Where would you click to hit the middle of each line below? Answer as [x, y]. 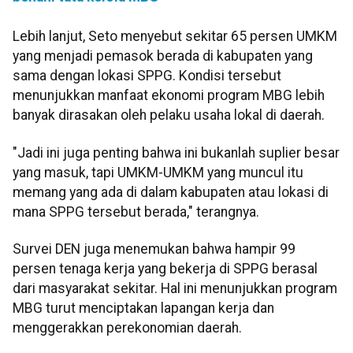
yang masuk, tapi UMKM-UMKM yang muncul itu [158, 172]
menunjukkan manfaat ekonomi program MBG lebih [169, 96]
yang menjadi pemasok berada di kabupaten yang [163, 56]
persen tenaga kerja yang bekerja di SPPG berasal [165, 269]
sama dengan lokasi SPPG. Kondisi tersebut [147, 76]
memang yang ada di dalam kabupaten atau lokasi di [171, 192]
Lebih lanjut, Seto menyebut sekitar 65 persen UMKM [175, 37]
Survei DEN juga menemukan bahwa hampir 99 [154, 249]
